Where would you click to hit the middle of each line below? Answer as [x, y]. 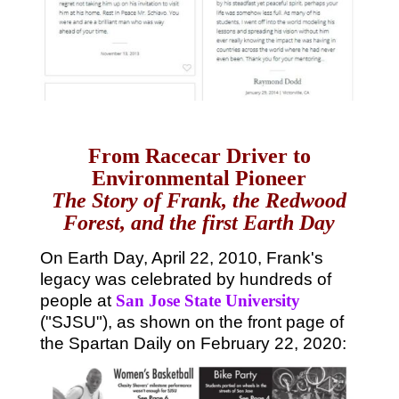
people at [77, 301]
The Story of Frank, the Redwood [199, 201]
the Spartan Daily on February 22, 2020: [193, 344]
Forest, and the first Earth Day [199, 223]
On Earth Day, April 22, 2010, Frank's [181, 258]
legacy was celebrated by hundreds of [185, 280]
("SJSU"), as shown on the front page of [191, 322]
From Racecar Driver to [199, 156]
